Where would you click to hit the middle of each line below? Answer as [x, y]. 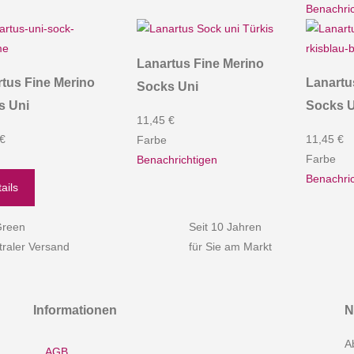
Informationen [75, 309]
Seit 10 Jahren [225, 227]
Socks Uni [167, 86]
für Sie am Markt [230, 247]
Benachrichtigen [177, 160]
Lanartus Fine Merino [200, 63]
